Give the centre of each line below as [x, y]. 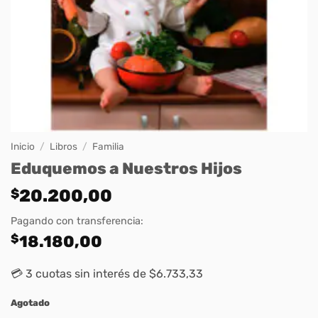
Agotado [30, 303]
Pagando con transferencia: [77, 221]
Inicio [23, 146]
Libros [64, 146]
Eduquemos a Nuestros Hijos [126, 169]
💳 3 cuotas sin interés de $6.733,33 [107, 274]
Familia [109, 146]
